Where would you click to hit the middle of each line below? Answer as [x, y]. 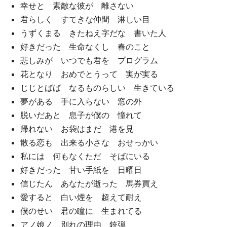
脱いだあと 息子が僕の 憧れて [81, 115]
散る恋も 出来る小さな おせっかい [89, 142]
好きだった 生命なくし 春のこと [85, 47]
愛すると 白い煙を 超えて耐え [81, 197]
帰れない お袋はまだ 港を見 [77, 129]
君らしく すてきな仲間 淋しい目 [85, 19]
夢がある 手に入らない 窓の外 [81, 101]
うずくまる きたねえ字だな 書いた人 [93, 33]
